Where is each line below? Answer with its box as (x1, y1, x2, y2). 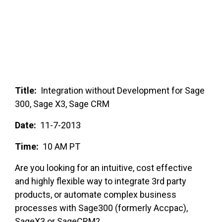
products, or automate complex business (15, 189, 176, 200)
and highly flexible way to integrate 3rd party (15, 176, 186, 187)
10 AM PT (43, 141, 80, 152)
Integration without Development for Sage (37, 85, 205, 96)
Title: (15, 85, 37, 96)
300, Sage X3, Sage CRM (15, 99, 110, 110)
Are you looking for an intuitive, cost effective (15, 163, 192, 173)
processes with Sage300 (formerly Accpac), (15, 203, 188, 214)
